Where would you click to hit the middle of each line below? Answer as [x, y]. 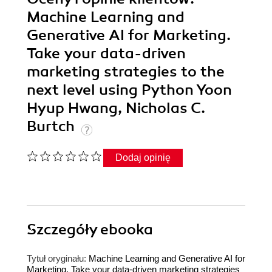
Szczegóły [63, 229]
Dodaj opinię [143, 157]
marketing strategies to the [126, 71]
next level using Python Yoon [129, 90]
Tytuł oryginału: [56, 258]
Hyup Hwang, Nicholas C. [116, 108]
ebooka [127, 229]
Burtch [53, 126]
